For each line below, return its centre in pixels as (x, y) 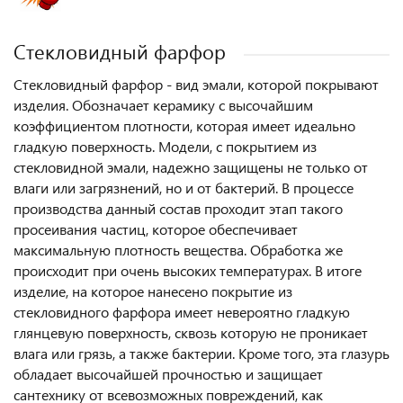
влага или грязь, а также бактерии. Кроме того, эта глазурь (201, 354)
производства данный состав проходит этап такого (178, 209)
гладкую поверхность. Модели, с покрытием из (165, 147)
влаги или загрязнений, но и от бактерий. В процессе (184, 188)
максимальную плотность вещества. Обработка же (178, 250)
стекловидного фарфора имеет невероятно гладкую (182, 312)
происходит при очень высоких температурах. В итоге (188, 271)
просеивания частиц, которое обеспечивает (156, 229)
